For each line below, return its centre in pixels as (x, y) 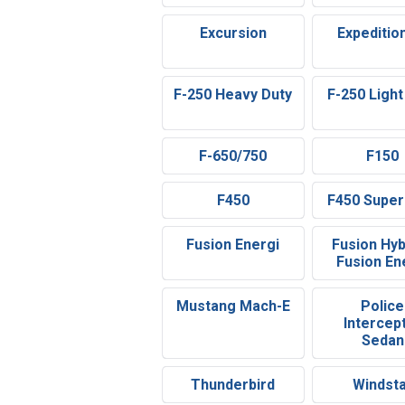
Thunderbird (233, 385)
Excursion (233, 33)
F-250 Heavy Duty (233, 95)
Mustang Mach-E (233, 306)
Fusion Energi (233, 245)
